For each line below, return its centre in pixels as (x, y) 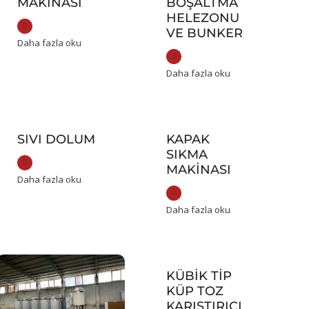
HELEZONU (202, 18)
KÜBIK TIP (199, 276)
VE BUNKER (204, 33)
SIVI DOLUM (56, 140)
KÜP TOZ (195, 291)
